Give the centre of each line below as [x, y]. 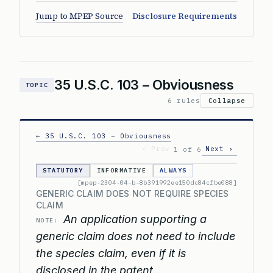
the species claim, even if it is [111, 253]
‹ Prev [156, 149]
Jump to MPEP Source [80, 16]
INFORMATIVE [122, 170]
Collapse [227, 101]
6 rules [184, 101]
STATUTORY [63, 170]
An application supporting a [135, 219]
